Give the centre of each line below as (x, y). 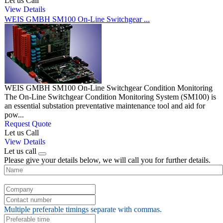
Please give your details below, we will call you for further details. (107, 160)
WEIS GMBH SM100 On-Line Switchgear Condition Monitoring (109, 88)
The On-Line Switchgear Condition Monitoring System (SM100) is (110, 97)
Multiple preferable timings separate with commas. (83, 210)
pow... (14, 115)
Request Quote (28, 124)
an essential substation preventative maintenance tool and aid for (105, 106)
